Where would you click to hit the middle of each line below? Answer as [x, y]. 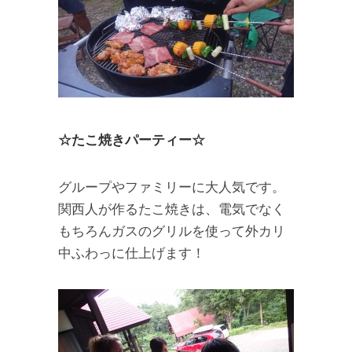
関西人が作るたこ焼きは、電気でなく [172, 209]
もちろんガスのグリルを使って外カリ [172, 231]
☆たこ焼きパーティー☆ [132, 140]
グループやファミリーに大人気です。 [172, 187]
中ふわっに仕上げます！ [132, 253]
